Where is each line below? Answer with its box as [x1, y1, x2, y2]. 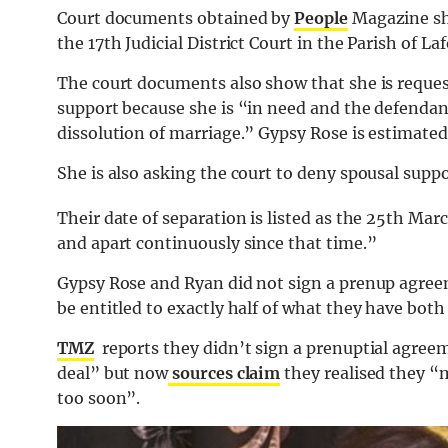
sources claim [168, 363, 281, 384]
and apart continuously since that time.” [57, 233, 377, 254]
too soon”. [57, 388, 141, 409]
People [294, 8, 348, 29]
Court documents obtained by [57, 8, 295, 29]
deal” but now [57, 363, 169, 384]
